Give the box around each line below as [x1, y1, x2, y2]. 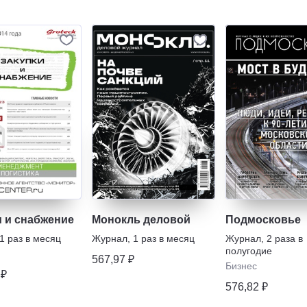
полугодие [225, 245, 272, 256]
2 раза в [267, 232, 303, 244]
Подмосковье [225, 213, 301, 225]
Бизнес [225, 260, 257, 271]
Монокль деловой [92, 213, 191, 225]
